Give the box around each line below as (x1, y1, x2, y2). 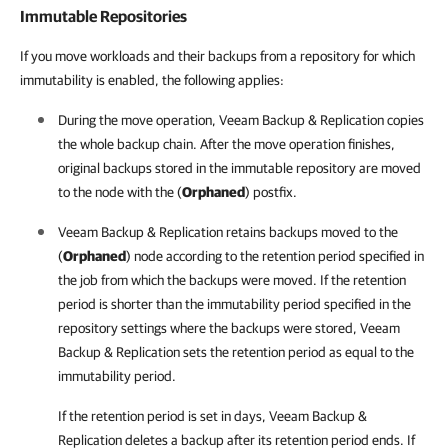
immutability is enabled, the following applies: (20, 72, 284, 88)
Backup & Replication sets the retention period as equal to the (58, 344, 414, 360)
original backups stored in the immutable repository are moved (58, 160, 421, 176)
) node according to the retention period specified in (126, 248, 424, 264)
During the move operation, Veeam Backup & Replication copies (58, 112, 424, 128)
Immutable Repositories (20, 7, 187, 25)
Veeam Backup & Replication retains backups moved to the (58, 224, 398, 240)
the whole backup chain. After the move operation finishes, (58, 136, 395, 152)
